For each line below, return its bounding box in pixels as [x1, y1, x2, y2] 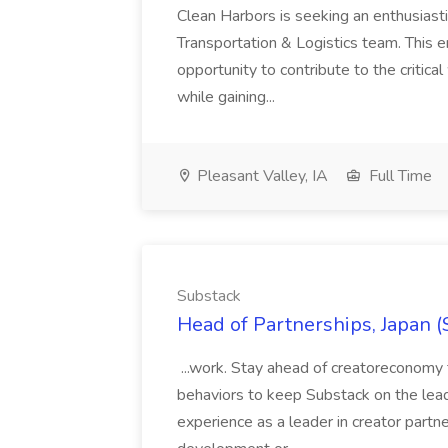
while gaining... [177, 86, 279, 108]
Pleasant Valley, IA [193, 165, 328, 187]
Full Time [365, 165, 432, 187]
